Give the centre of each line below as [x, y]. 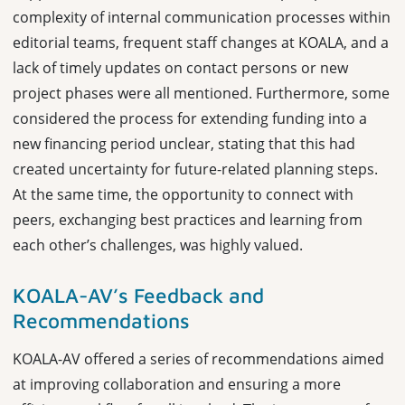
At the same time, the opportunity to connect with [183, 194]
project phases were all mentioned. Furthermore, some [201, 93]
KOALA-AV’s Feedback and [138, 295]
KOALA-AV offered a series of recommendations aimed [198, 358]
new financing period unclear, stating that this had [184, 143]
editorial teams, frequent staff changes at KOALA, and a [201, 42]
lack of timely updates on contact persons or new [180, 67]
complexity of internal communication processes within [202, 17]
